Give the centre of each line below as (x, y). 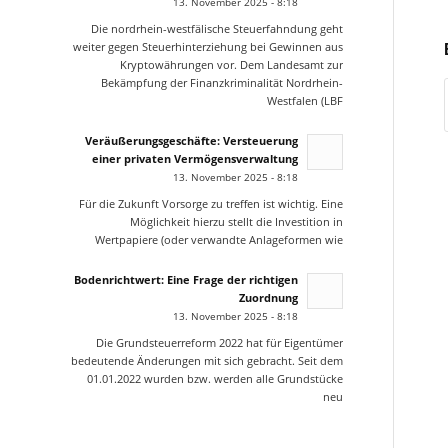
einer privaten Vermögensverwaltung (194, 158)
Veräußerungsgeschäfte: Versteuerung (191, 140)
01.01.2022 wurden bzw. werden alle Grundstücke (214, 379)
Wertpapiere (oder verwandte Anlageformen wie (218, 240)
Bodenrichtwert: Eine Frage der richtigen (185, 279)
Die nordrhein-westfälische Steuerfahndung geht (216, 29)
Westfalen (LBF (304, 101)
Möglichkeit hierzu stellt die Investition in (236, 222)
